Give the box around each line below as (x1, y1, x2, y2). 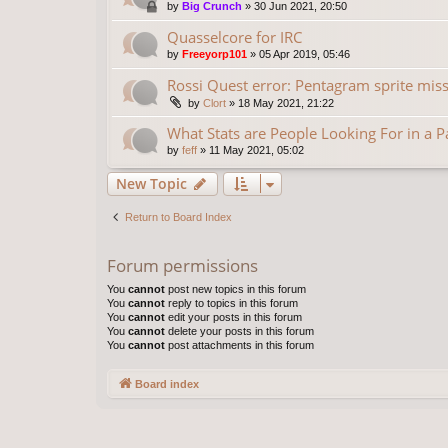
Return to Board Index (125, 211, 232, 224)
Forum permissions (107, 254, 258, 278)
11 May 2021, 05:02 (209, 144, 304, 157)
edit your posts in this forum (165, 311, 302, 324)
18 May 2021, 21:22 (238, 97, 334, 110)
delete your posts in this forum (165, 325, 314, 338)
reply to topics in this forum (165, 297, 298, 310)
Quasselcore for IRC (167, 27, 302, 48)
